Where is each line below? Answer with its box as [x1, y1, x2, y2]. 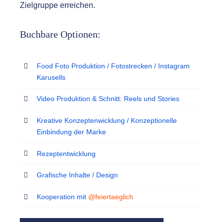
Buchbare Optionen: [19, 28, 101, 40]
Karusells [36, 73, 65, 81]
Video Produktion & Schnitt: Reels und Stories [36, 95, 179, 103]
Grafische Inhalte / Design [36, 171, 118, 179]
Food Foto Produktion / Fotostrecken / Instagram [36, 61, 190, 70]
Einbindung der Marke [36, 127, 106, 136]
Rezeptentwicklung [36, 149, 96, 158]
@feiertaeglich [88, 192, 133, 201]
